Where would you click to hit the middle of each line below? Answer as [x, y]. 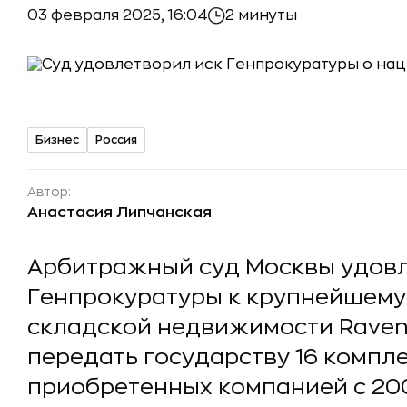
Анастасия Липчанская [119, 213]
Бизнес [57, 139]
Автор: [49, 192]
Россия [116, 139]
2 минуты [261, 15]
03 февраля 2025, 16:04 [118, 15]
